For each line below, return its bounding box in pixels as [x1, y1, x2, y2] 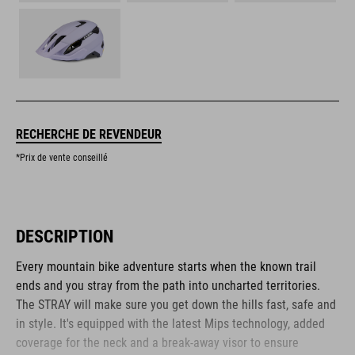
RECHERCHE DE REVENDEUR [16, 127, 162, 143]
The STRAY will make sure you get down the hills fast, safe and [16, 297, 336, 313]
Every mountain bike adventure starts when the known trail [16, 259, 316, 275]
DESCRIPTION [16, 227, 113, 247]
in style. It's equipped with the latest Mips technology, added [16, 316, 325, 332]
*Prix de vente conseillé [16, 152, 108, 164]
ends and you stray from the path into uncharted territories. [16, 278, 320, 294]
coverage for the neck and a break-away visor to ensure [16, 335, 299, 351]
